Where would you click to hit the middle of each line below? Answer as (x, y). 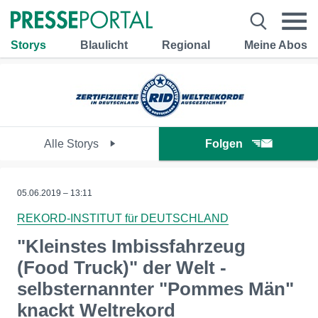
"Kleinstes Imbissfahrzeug (131, 246)
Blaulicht (104, 45)
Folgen (224, 144)
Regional (186, 45)
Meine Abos (276, 45)
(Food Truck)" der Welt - (122, 268)
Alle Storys (72, 144)
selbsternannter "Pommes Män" (155, 289)
